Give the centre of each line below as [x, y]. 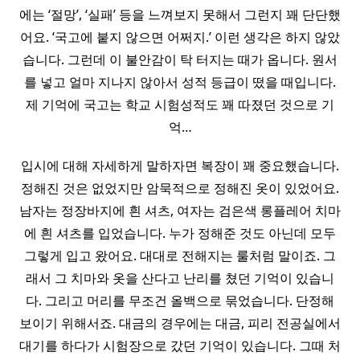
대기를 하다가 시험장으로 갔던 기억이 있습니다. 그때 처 [180, 346]
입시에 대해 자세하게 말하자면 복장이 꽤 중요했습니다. [180, 166]
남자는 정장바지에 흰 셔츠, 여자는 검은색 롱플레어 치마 [180, 211]
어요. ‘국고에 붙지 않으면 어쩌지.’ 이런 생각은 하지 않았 [180, 37]
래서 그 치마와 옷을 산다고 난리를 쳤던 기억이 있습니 [180, 278]
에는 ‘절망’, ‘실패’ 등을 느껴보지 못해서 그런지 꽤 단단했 [180, 15]
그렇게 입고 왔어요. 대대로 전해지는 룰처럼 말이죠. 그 [180, 256]
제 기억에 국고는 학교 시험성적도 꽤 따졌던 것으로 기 [180, 105]
